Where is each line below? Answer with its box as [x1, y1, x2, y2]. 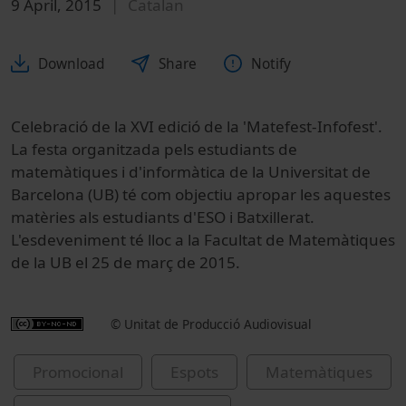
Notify [251, 53, 291, 73]
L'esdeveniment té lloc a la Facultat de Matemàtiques [11, 228, 395, 250]
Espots [170, 361, 218, 382]
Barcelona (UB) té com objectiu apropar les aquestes [11, 183, 391, 205]
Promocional [33, 361, 123, 382]
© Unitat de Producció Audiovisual [111, 314, 312, 333]
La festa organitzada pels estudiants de [11, 138, 297, 159]
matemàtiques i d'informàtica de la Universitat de [11, 160, 371, 182]
